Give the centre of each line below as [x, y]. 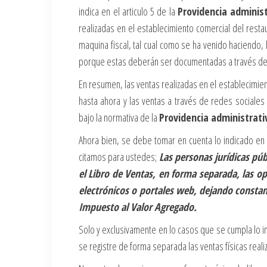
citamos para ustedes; [119, 157]
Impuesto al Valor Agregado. [138, 207]
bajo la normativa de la [119, 117]
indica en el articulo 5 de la [128, 11]
